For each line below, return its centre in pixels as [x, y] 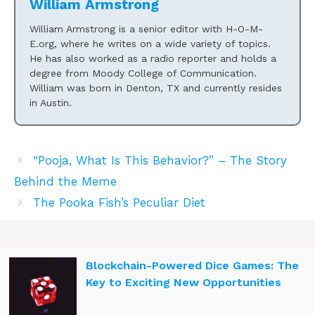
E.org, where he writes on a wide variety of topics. [150, 43]
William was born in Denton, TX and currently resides [156, 88]
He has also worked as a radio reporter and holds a [153, 58]
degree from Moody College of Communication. [143, 73]
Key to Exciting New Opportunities [184, 282]
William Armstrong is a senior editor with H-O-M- [146, 28]
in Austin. [51, 102]
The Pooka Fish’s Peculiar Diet [120, 202]
